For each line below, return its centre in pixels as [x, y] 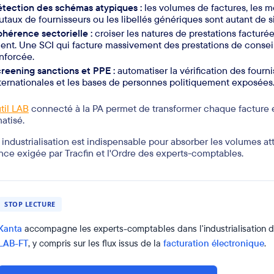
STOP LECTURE [30, 204]
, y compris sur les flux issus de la [96, 243]
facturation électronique [214, 243]
